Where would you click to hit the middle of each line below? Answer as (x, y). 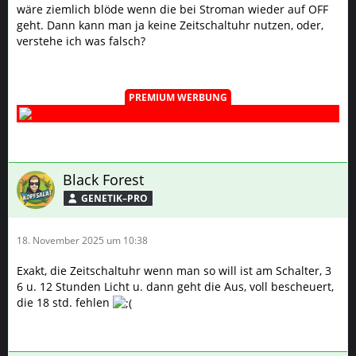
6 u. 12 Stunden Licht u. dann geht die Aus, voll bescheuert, (175, 286)
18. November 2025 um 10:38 (82, 240)
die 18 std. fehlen (65, 302)
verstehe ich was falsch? (81, 41)
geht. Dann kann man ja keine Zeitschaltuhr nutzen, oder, (170, 25)
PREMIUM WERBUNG (178, 97)
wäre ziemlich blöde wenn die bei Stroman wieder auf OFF (172, 9)
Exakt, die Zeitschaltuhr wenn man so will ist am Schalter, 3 (174, 271)
